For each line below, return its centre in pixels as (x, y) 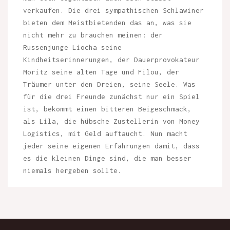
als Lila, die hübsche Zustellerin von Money (111, 121)
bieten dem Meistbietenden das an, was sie (107, 22)
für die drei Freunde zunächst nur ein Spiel (111, 96)
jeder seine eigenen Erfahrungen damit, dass (111, 146)
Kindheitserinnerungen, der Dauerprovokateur (111, 59)
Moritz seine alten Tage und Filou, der (101, 72)
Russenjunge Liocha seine (72, 47)
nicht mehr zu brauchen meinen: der (93, 35)
